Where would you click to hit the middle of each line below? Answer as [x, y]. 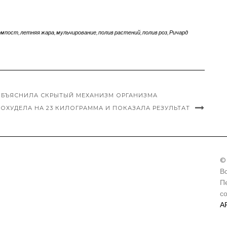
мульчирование [76, 32]
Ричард [178, 32]
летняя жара [37, 32]
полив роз [155, 32]
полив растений [119, 32]
